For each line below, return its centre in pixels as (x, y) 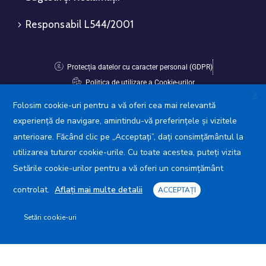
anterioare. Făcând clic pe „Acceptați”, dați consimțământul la (128, 137)
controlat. (32, 190)
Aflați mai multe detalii (99, 190)
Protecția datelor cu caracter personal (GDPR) (140, 67)
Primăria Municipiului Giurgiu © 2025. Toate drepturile (133, 245)
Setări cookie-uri (50, 217)
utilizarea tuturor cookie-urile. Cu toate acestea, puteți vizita (127, 153)
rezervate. (133, 253)
